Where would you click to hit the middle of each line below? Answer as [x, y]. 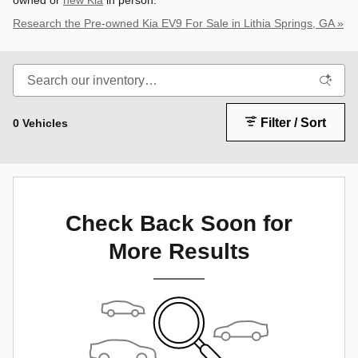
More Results [179, 251]
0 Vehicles [40, 123]
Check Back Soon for [179, 223]
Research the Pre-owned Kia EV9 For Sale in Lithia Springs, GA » [178, 23]
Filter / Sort [294, 122]
